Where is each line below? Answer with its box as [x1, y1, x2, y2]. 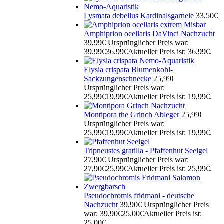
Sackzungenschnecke [84, 74, 153, 83]
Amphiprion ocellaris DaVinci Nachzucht [84, 29, 215, 38]
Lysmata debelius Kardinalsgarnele [84, 11, 196, 20]
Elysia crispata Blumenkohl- [84, 65, 173, 74]
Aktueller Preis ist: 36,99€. [128, 47, 212, 56]
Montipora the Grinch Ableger [84, 110, 181, 119]
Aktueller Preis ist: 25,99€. [128, 164, 212, 173]
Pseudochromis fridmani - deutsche [84, 191, 194, 200]
